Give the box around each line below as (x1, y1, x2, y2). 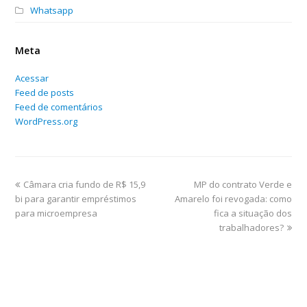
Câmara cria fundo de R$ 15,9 (23, 177, 146, 191)
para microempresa (15, 206, 98, 219)
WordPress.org (15, 114, 78, 127)
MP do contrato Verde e (193, 177, 292, 191)
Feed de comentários (15, 100, 103, 113)
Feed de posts (15, 86, 75, 99)
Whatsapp (30, 3, 74, 16)
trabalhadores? (219, 221, 284, 234)
